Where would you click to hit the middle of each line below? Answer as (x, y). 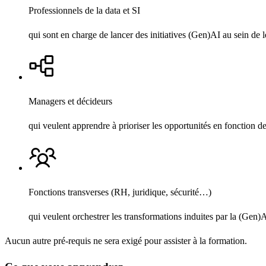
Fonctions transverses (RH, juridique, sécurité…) (120, 192)
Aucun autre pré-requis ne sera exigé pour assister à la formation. (126, 241)
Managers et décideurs (70, 102)
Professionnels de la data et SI (84, 11)
